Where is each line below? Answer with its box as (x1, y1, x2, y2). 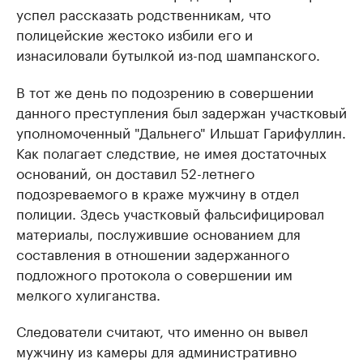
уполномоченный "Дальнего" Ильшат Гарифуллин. (16, 121, 346, 143)
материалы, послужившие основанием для (16, 222, 301, 244)
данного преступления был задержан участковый (16, 100, 347, 122)
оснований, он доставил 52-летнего (16, 161, 254, 183)
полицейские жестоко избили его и (16, 23, 253, 45)
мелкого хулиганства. (16, 283, 160, 305)
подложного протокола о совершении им (16, 263, 293, 284)
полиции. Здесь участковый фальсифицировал (16, 202, 324, 224)
